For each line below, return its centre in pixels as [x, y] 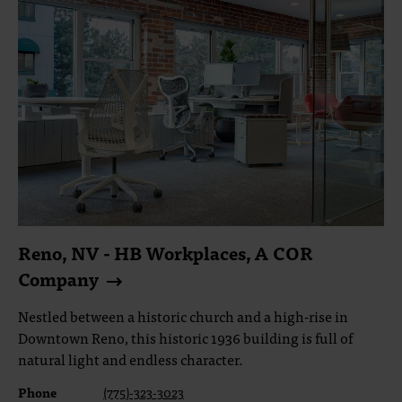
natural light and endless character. [131, 359]
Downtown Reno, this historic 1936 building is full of [185, 337]
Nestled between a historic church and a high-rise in [183, 316]
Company [58, 279]
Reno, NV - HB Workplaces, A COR [166, 253]
